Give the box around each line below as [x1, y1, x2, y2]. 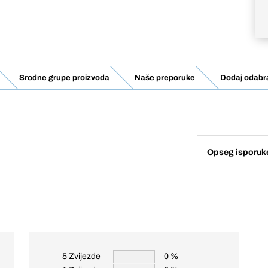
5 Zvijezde [62, 252, 100, 261]
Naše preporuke [134, 74, 195, 82]
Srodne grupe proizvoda [19, 74, 109, 82]
